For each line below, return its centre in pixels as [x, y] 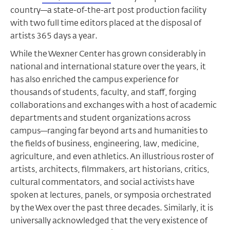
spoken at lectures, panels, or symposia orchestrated [111, 195]
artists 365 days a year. [54, 36]
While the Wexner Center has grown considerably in [108, 54]
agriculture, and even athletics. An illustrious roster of [112, 156]
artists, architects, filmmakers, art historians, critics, [110, 169]
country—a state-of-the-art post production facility [108, 10]
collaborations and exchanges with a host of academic [113, 105]
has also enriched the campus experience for [94, 79]
